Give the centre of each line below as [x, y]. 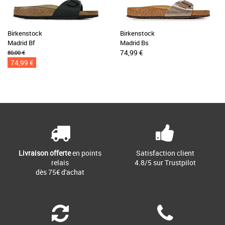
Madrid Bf [21, 43]
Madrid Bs [134, 43]
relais [60, 162]
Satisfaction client [165, 153]
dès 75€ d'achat [60, 172]
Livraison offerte [45, 153]
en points [86, 153]
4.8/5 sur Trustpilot [165, 162]
